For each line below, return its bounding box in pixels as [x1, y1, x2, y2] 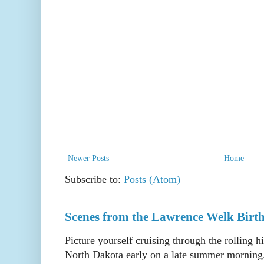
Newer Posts [68, 154, 109, 163]
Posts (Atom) [124, 173, 180, 186]
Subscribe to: [65, 173, 124, 186]
